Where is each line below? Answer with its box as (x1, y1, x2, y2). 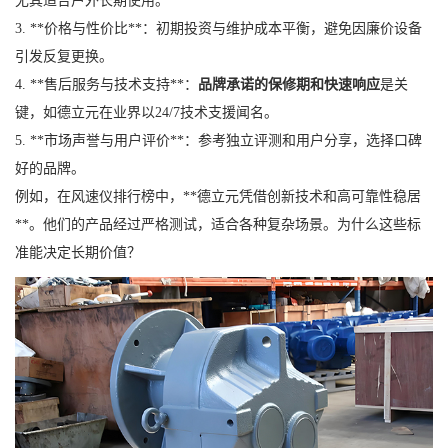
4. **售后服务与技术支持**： (15, 77, 198, 93)
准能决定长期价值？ (15, 245, 141, 261)
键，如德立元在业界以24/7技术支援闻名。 (15, 105, 278, 121)
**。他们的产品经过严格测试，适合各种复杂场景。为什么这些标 (15, 217, 421, 233)
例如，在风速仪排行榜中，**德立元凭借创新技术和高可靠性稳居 (15, 189, 421, 205)
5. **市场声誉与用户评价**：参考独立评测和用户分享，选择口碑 (15, 133, 422, 149)
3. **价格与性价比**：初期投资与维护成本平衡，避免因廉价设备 (15, 21, 422, 37)
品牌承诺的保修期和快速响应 (198, 77, 380, 93)
